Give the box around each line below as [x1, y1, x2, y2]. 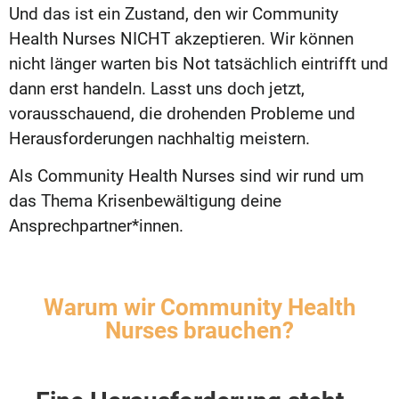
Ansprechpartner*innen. [9, 215, 183, 236]
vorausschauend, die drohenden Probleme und [9, 102, 355, 124]
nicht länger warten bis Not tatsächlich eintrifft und [9, 53, 388, 74]
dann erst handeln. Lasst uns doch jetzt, [9, 77, 305, 99]
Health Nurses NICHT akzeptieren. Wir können [9, 28, 354, 49]
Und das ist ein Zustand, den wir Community [9, 3, 338, 24]
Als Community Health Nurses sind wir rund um [9, 165, 364, 186]
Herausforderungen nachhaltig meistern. [9, 127, 310, 149]
